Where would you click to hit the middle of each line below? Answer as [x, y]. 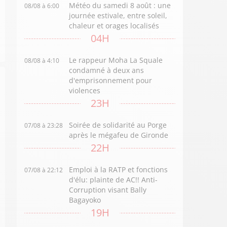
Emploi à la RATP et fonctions [119, 169]
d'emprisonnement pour [111, 80]
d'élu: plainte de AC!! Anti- [113, 180]
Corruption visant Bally [108, 190]
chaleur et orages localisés [114, 26]
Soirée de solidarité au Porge [118, 125]
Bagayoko [85, 200]
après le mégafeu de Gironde [119, 135]
